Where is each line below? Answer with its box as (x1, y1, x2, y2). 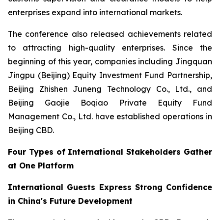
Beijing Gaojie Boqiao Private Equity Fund (8, 98, 212, 108)
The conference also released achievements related (8, 29, 212, 39)
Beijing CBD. (8, 125, 54, 135)
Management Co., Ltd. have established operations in (8, 111, 212, 121)
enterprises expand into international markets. (8, 7, 182, 17)
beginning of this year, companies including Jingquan (8, 56, 212, 66)
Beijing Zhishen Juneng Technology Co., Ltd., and (8, 84, 212, 94)
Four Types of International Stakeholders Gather (8, 147, 212, 157)
